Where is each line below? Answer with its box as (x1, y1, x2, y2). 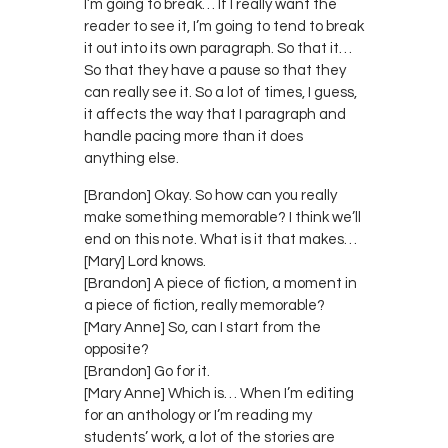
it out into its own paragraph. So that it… (84, 40, 352, 56)
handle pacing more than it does (84, 128, 303, 144)
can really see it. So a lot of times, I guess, (84, 84, 357, 100)
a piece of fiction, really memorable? (84, 297, 325, 313)
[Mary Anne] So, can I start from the (84, 319, 321, 335)
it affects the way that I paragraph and (84, 106, 346, 122)
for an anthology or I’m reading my (84, 407, 312, 423)
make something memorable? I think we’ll (84, 209, 361, 225)
